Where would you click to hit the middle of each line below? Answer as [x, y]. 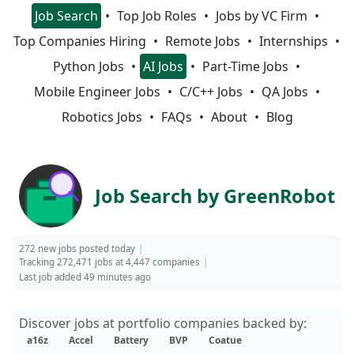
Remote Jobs [203, 41]
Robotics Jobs [102, 117]
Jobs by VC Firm [261, 16]
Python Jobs [88, 66]
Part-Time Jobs [245, 66]
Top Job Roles [156, 16]
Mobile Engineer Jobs [97, 92]
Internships [294, 41]
